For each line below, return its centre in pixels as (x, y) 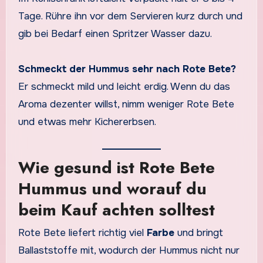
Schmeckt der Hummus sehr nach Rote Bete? (127, 69)
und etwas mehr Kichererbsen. (87, 122)
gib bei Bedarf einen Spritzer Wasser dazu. (115, 34)
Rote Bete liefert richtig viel (82, 233)
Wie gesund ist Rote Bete (116, 167)
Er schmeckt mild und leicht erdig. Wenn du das (124, 87)
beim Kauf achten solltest (116, 210)
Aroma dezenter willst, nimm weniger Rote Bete (126, 104)
